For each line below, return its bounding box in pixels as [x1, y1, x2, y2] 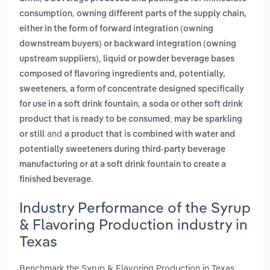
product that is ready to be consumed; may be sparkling [19, 115, 242, 124]
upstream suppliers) [19, 55, 99, 64]
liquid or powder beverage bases [103, 55, 234, 64]
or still [19, 130, 45, 139]
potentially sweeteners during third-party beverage [19, 145, 225, 154]
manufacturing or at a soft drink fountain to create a [19, 160, 226, 169]
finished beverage [19, 175, 91, 184]
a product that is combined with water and [64, 130, 235, 139]
